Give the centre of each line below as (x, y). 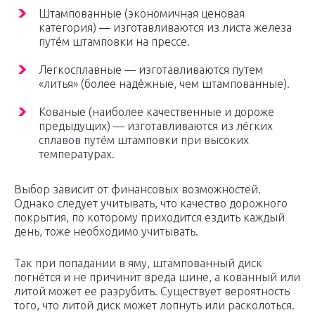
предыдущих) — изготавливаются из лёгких (156, 126)
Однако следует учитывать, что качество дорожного (151, 204)
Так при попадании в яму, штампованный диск (138, 263)
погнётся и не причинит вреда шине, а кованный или (157, 277)
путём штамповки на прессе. (114, 42)
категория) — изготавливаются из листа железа (165, 28)
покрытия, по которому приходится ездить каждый (149, 218)
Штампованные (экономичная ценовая (142, 14)
